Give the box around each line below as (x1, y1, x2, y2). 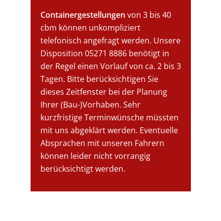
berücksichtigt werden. (40, 163, 126, 174)
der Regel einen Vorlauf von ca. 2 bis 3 (40, 60, 182, 72)
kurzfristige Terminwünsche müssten (40, 111, 179, 123)
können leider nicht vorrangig (40, 150, 151, 161)
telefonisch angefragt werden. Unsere (40, 35, 181, 46)
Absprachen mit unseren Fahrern (40, 137, 165, 148)
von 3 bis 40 (125, 9, 172, 20)
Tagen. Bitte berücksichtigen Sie (40, 73, 159, 84)
